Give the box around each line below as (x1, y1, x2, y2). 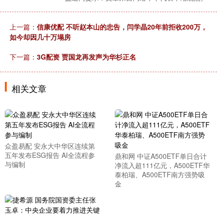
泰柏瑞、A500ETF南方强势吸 (114, 170, 205, 179)
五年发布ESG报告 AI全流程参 (5, 150, 95, 160)
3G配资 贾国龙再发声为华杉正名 (37, 52, 136, 62)
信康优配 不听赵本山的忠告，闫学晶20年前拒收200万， (37, 22, 207, 31)
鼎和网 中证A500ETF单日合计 (114, 151, 207, 161)
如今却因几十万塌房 (10, 32, 71, 42)
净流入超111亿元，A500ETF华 (114, 160, 210, 170)
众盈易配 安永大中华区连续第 (5, 141, 95, 151)
